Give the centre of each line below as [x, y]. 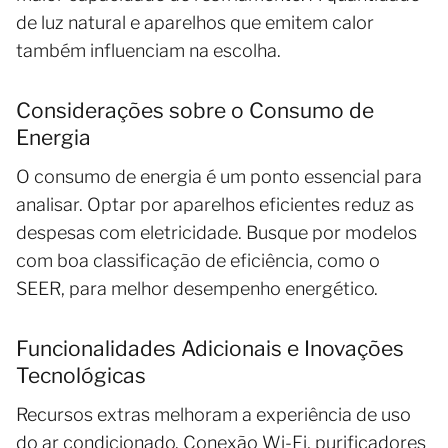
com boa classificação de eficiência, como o [198, 261]
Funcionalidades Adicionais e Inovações [210, 349]
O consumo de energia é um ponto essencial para [219, 177]
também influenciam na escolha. [148, 51]
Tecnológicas [81, 376]
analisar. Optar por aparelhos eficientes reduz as [215, 205]
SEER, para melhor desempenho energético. [197, 289]
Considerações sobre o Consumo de [195, 111]
